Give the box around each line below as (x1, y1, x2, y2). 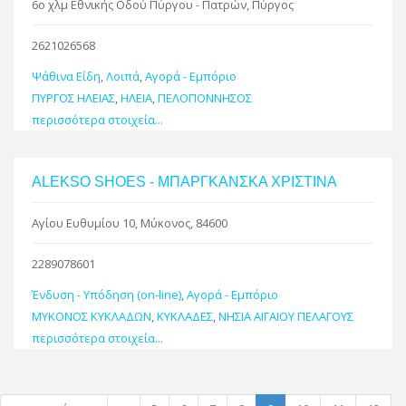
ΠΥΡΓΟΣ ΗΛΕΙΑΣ (32, 89, 115, 106)
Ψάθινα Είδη (32, 67, 101, 84)
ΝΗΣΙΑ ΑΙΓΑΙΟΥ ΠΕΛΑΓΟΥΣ (218, 307, 353, 324)
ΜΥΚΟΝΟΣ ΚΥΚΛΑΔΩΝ (32, 307, 151, 324)
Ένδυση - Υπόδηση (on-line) (32, 285, 181, 303)
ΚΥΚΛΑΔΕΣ (157, 307, 213, 324)
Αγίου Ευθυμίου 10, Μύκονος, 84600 (32, 214, 227, 231)
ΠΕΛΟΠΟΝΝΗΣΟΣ (158, 89, 252, 106)
